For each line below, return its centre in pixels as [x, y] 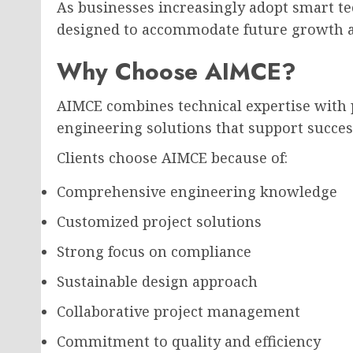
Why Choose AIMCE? [176, 71]
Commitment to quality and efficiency [189, 341]
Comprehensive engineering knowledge [197, 191]
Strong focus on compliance [154, 251]
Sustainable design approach [157, 281]
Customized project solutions [159, 221]
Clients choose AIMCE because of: [172, 158]
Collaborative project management [178, 311]
